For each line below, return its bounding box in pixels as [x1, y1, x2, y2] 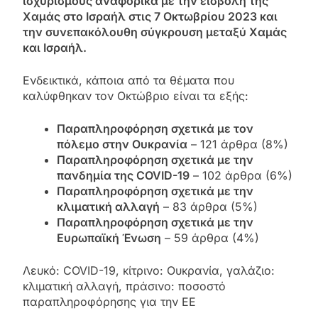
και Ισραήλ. [23, 40, 87, 55]
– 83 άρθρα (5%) [160, 199, 258, 214]
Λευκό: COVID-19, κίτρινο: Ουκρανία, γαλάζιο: [23, 263, 275, 278]
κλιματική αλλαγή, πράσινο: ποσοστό [23, 279, 226, 294]
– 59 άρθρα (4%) [161, 231, 259, 246]
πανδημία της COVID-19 [57, 168, 190, 183]
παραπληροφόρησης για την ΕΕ [23, 295, 196, 309]
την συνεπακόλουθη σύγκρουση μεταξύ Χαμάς [23, 25, 287, 40]
